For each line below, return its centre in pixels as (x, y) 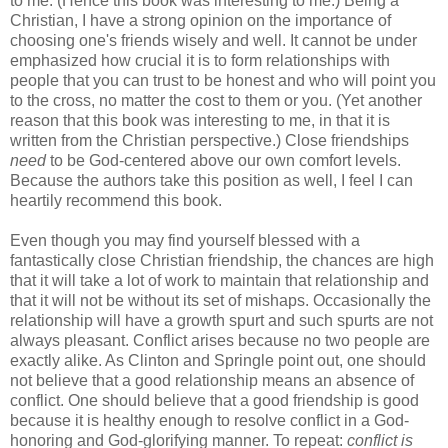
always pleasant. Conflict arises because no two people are (220, 340)
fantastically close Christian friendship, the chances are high (222, 260)
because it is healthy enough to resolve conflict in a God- (209, 420)
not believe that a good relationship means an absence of (212, 380)
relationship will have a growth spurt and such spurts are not (221, 320)
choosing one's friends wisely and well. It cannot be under (213, 40)
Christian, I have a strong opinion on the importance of (200, 20)
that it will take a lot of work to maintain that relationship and (219, 280)
